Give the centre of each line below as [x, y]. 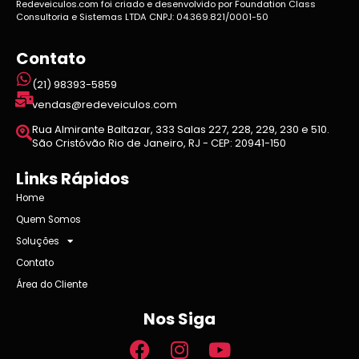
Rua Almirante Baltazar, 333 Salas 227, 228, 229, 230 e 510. [181, 130]
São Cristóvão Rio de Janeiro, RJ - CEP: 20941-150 [159, 143]
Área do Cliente [52, 284]
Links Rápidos [73, 179]
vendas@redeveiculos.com [105, 105]
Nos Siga [179, 319]
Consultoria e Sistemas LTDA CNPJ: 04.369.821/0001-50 [142, 16]
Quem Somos [48, 219]
